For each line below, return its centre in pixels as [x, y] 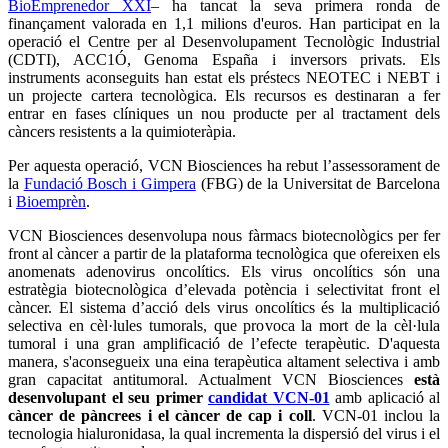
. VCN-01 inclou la [375, 416]
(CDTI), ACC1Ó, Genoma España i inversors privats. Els [224, 60]
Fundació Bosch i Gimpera [109, 184]
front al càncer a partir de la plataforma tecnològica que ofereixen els [224, 254]
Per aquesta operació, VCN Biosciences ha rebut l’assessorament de [224, 166]
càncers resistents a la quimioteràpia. [122, 132]
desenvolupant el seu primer [108, 398]
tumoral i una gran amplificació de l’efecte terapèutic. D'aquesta [224, 344]
